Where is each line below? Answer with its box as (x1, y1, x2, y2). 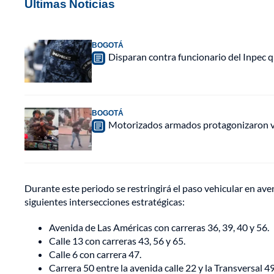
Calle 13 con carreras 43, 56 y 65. (49, 235, 185, 247)
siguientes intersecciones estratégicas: (24, 196, 185, 208)
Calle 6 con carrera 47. (49, 248, 141, 261)
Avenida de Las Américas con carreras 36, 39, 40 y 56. (49, 221, 269, 234)
